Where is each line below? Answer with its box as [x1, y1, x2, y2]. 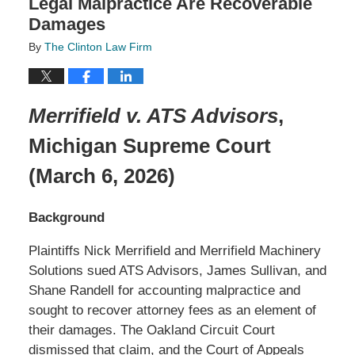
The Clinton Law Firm [44, 40, 152, 53]
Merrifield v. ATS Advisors [28, 105, 278, 128]
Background [28, 210, 105, 226]
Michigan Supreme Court [28, 135, 271, 158]
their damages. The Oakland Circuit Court [28, 323, 275, 338]
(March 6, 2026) [28, 165, 175, 188]
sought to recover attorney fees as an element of [28, 303, 316, 319]
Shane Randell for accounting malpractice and [28, 283, 300, 299]
